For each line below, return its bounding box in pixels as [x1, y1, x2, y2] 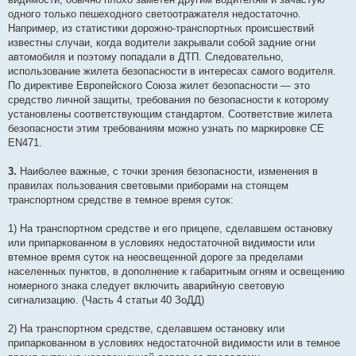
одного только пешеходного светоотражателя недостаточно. [8, 8, 301, 21]
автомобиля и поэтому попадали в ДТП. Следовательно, [8, 51, 284, 64]
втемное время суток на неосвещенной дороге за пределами [8, 251, 303, 264]
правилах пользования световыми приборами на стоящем [8, 180, 288, 192]
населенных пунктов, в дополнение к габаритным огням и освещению [8, 265, 345, 278]
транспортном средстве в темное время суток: [8, 194, 234, 207]
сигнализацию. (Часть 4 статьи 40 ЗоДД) [8, 294, 204, 307]
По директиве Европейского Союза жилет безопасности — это [8, 79, 310, 92]
